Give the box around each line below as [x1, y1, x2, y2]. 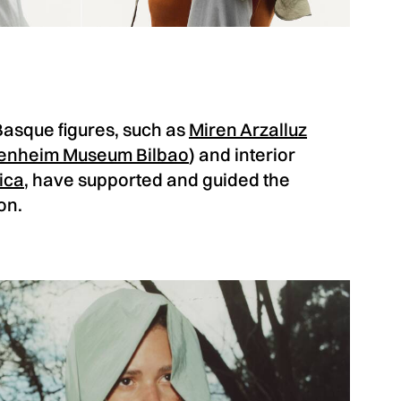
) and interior [189, 142, 295, 166]
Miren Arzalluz [189, 117, 307, 141]
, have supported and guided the [24, 167, 290, 191]
